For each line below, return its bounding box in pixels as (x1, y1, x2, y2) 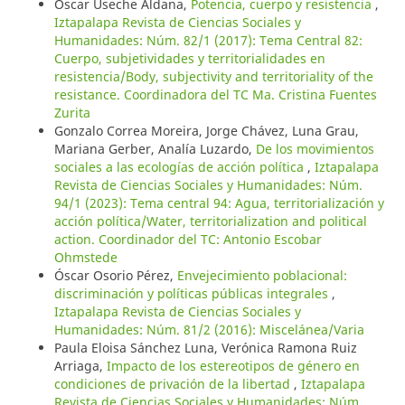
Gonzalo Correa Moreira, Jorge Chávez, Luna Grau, (53, 122, 359, 140)
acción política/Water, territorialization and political (53, 212, 367, 231)
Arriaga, (53, 357, 107, 375)
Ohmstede (53, 249, 118, 267)
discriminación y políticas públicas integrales (53, 285, 332, 303)
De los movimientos (255, 140, 374, 158)
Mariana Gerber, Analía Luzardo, (53, 140, 256, 158)
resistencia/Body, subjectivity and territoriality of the (53, 68, 373, 86)
